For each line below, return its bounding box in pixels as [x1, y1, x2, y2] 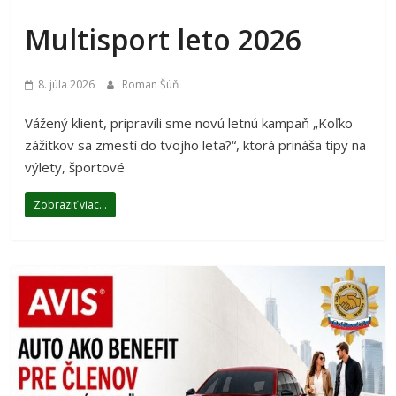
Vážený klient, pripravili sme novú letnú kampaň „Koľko [25, 114, 354, 133]
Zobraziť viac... [34, 197, 108, 213]
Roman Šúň [122, 77, 179, 93]
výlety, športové [25, 158, 126, 177]
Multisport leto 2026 [25, 20, 302, 59]
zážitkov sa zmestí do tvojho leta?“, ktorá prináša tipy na [25, 136, 367, 155]
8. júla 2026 [38, 77, 95, 93]
